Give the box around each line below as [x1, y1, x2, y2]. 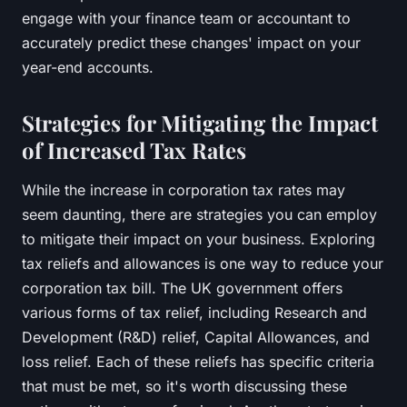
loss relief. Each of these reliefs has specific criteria [22, 352, 374, 371]
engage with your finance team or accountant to [22, 8, 351, 27]
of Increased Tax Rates [22, 134, 246, 164]
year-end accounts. [22, 57, 154, 76]
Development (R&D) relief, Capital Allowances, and [22, 327, 370, 346]
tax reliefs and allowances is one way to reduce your [22, 253, 383, 273]
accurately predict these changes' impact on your [22, 33, 361, 52]
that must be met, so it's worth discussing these [22, 376, 347, 395]
